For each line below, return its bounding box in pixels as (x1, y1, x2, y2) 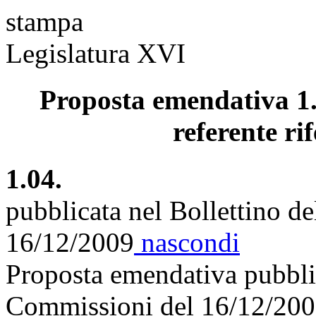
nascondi (134, 226, 240, 257)
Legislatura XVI (6, 38, 186, 68)
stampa (6, 6, 83, 37)
